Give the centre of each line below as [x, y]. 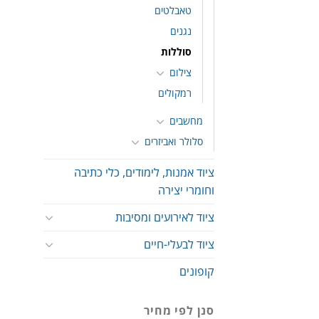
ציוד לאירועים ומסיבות [165, 217]
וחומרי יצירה [186, 190]
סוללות [176, 51]
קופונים [197, 271]
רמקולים [175, 93]
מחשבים [186, 120]
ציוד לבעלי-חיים [179, 244]
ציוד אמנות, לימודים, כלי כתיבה [144, 172]
